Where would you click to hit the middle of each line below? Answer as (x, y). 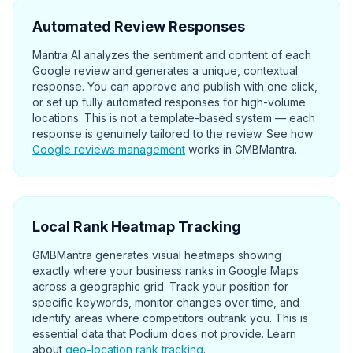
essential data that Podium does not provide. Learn (164, 334)
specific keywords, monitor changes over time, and (166, 302)
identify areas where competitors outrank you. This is (170, 318)
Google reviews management (109, 149)
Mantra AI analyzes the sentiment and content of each (172, 55)
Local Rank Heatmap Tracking (137, 227)
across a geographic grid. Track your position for (160, 286)
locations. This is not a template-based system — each (174, 118)
